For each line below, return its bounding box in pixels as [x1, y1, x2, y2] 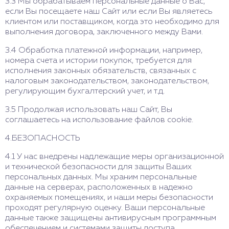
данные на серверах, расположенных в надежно [5, 184, 193, 192]
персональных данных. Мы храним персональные [5, 173, 197, 181]
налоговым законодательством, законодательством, [5, 77, 209, 85]
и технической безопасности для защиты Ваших [5, 163, 192, 171]
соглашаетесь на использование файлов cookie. [5, 116, 193, 124]
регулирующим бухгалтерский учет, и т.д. [5, 87, 165, 96]
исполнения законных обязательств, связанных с [5, 67, 196, 75]
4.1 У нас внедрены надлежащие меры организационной [5, 153, 224, 161]
